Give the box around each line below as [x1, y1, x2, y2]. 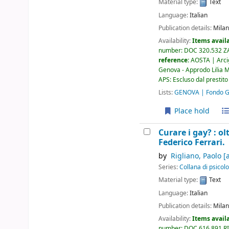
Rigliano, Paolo [170, 151, 221, 162]
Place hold [172, 106, 210, 117]
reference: [158, 55, 191, 65]
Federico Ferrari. [158, 136, 225, 149]
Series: [158, 163, 180, 172]
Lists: [158, 87, 173, 97]
